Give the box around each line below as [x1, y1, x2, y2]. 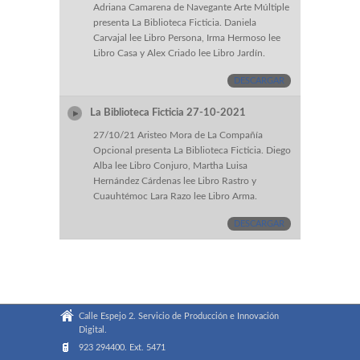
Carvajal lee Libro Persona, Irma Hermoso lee [93, 33, 280, 43]
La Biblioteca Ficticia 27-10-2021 [90, 107, 249, 118]
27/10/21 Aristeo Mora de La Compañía [93, 130, 263, 141]
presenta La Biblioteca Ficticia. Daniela [93, 18, 256, 28]
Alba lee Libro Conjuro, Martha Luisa [93, 161, 247, 171]
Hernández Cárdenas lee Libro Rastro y [93, 176, 256, 186]
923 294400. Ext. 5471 [79, 343, 166, 353]
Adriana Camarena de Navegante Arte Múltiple [93, 2, 289, 13]
